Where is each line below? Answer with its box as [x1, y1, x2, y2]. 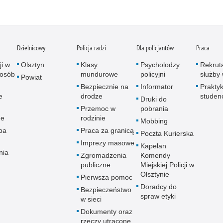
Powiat [21, 73, 42, 81]
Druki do [140, 95, 167, 103]
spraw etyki [140, 192, 176, 200]
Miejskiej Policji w [140, 160, 194, 169]
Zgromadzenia [81, 151, 126, 159]
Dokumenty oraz [81, 207, 132, 216]
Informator [140, 82, 173, 91]
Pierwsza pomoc [81, 173, 132, 181]
